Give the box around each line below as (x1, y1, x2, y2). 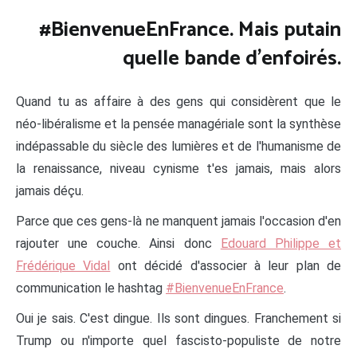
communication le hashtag (16, 280, 166, 296)
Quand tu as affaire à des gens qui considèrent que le (16, 93, 341, 109)
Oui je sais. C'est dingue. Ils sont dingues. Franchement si (16, 310, 341, 326)
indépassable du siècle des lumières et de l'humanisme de (16, 138, 341, 154)
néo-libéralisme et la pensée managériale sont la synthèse (16, 116, 341, 131)
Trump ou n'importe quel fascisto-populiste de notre (16, 332, 341, 348)
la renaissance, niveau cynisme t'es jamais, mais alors (16, 160, 341, 176)
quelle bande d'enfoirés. (123, 41, 341, 76)
